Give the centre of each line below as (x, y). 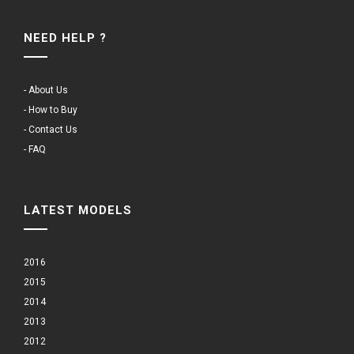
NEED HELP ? (65, 38)
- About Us (46, 90)
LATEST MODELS (78, 210)
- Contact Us (51, 129)
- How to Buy (51, 109)
